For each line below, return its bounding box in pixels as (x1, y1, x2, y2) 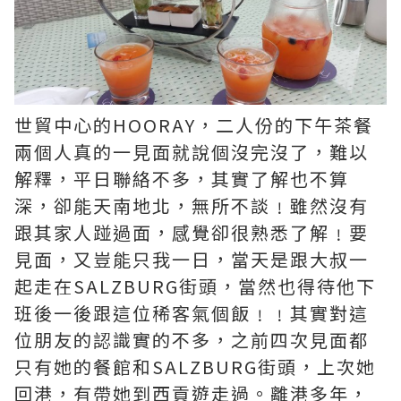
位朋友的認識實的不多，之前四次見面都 (14, 327, 369, 353)
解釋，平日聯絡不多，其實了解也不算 (14, 166, 349, 192)
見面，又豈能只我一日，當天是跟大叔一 (14, 246, 369, 272)
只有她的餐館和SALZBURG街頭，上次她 (14, 354, 376, 380)
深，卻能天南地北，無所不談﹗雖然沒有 (14, 192, 369, 218)
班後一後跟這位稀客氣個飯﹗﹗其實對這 (14, 300, 369, 326)
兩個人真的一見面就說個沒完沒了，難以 (14, 139, 369, 165)
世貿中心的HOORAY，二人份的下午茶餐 (14, 112, 373, 138)
